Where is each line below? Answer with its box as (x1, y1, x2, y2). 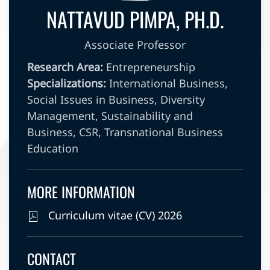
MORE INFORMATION (27, 180, 135, 202)
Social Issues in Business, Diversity (27, 92, 205, 108)
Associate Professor (84, 37, 186, 54)
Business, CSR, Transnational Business (27, 124, 223, 141)
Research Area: (27, 59, 103, 76)
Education (27, 140, 78, 157)
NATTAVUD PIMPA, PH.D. (46, 3, 224, 34)
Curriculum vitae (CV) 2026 (48, 207, 182, 224)
